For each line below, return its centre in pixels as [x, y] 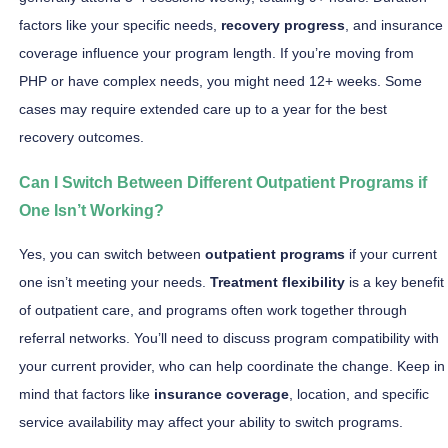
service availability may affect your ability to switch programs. [211, 421]
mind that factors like [86, 393]
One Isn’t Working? [91, 209]
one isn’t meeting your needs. [114, 281]
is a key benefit [394, 281]
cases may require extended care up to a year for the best [203, 109]
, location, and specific [359, 393]
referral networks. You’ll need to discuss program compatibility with [229, 337]
